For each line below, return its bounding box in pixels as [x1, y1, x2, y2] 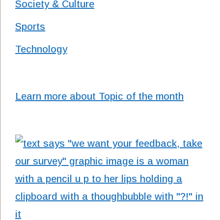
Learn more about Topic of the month [15, 90, 184, 102]
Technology [15, 43, 67, 55]
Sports [15, 21, 45, 32]
